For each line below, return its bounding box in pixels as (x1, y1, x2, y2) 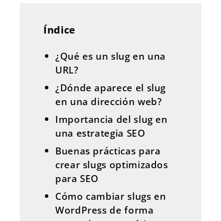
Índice (43, 23, 75, 37)
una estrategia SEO (55, 126, 146, 140)
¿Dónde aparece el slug (55, 81, 166, 94)
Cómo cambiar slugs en (55, 189, 166, 203)
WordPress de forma (55, 203, 154, 217)
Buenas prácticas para (55, 144, 161, 157)
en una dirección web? (55, 95, 162, 108)
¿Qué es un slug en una (55, 49, 166, 63)
